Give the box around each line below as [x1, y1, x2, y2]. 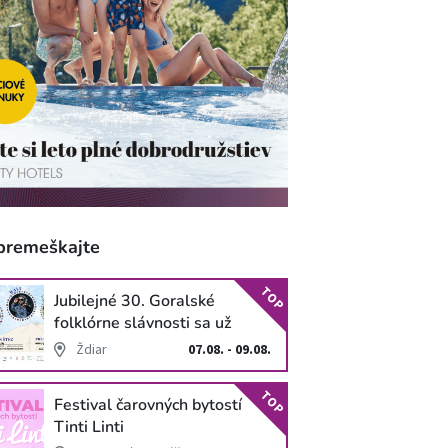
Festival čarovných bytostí [54, 393, 243, 416]
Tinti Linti [54, 415, 125, 438]
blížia [54, 333, 93, 356]
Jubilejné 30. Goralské [54, 289, 216, 312]
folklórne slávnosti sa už [54, 311, 232, 334]
